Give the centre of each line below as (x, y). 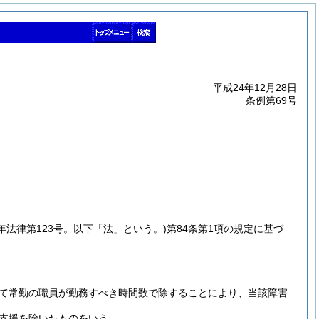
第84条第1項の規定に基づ (225, 229)
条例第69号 (271, 100)
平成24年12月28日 (255, 88)
